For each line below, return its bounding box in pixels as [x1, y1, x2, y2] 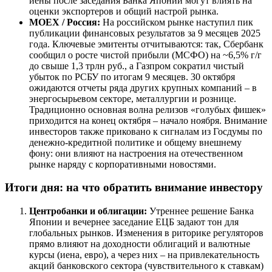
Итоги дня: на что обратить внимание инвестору [5, 181, 263, 194]
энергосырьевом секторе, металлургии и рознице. [29, 93, 236, 104]
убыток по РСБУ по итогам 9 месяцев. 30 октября [29, 71, 235, 82]
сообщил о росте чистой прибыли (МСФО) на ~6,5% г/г [29, 49, 262, 60]
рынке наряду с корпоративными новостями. [29, 158, 216, 169]
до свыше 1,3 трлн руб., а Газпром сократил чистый [29, 60, 244, 71]
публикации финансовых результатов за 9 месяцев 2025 [29, 27, 260, 38]
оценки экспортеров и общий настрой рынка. [29, 5, 219, 16]
